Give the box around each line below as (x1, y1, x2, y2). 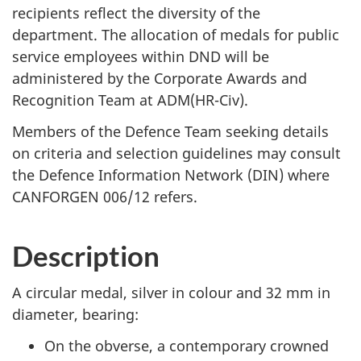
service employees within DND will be (12, 47, 269, 67)
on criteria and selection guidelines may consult (12, 143, 341, 163)
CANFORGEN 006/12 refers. (12, 186, 197, 206)
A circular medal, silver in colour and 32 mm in (12, 283, 330, 303)
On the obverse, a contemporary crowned (44, 335, 329, 355)
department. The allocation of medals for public (12, 25, 339, 45)
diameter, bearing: (12, 305, 139, 325)
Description (12, 238, 160, 272)
